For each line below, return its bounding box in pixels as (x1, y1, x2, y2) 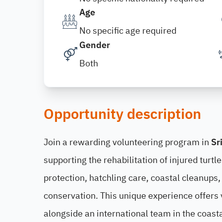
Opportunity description (44, 104, 201, 125)
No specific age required (79, 24, 176, 37)
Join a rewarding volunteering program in (44, 135, 211, 149)
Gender (79, 38, 110, 52)
